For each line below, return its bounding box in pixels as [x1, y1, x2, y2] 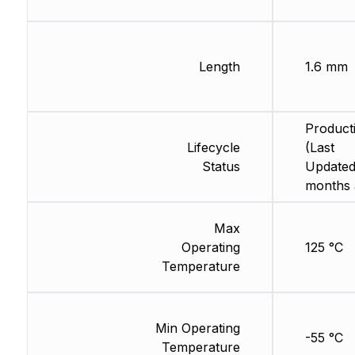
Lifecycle [186, 139, 240, 156]
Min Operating [155, 320, 240, 337]
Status [201, 158, 240, 175]
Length [198, 59, 240, 75]
